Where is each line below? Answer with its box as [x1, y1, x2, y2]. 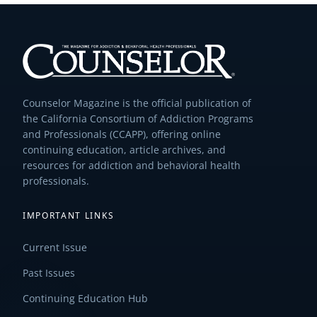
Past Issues [23, 265, 75, 279]
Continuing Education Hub [23, 291, 148, 305]
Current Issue [23, 240, 87, 254]
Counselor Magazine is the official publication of [23, 96, 251, 110]
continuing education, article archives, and [23, 143, 226, 156]
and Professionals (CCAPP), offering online [23, 127, 221, 141]
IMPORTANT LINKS [23, 209, 115, 221]
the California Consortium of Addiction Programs [23, 112, 253, 125]
